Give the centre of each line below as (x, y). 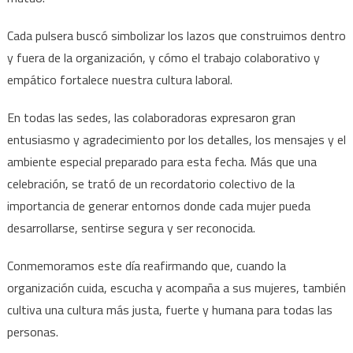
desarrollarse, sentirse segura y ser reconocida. (132, 227)
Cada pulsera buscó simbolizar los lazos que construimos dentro (176, 35)
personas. (35, 331)
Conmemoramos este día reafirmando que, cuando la (146, 265)
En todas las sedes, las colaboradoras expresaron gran (151, 117)
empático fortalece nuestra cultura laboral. (121, 79)
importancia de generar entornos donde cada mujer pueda (158, 205)
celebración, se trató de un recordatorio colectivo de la (150, 183)
